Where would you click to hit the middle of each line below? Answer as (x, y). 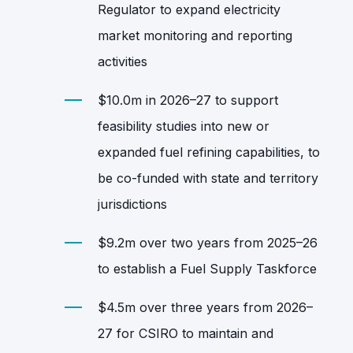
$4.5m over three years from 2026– (205, 307)
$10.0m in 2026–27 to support (188, 100)
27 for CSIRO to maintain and (186, 333)
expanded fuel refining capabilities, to (209, 152)
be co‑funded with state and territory (208, 178)
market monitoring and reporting (195, 35)
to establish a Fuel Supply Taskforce (207, 268)
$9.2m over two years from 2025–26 (208, 242)
